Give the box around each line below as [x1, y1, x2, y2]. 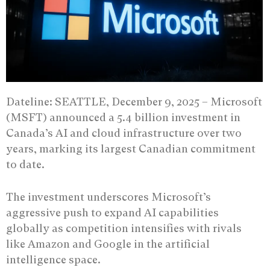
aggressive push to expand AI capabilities [6, 206, 219, 219]
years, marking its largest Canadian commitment [6, 142, 256, 155]
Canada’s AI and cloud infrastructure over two [6, 126, 242, 139]
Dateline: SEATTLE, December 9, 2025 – [6, 95, 210, 108]
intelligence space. [6, 253, 101, 266]
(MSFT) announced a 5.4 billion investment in [6, 110, 240, 124]
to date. [6, 157, 45, 171]
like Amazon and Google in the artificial [6, 237, 210, 250]
